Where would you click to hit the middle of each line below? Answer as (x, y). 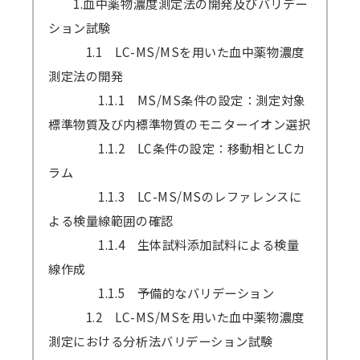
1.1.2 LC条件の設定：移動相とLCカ (177, 147)
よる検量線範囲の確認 (111, 220)
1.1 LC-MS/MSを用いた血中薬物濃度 (176, 51)
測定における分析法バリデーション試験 (161, 340)
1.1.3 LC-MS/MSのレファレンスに (175, 196)
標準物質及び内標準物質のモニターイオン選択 (180, 123)
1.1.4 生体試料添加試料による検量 (174, 244)
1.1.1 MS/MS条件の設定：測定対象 (177, 99)
